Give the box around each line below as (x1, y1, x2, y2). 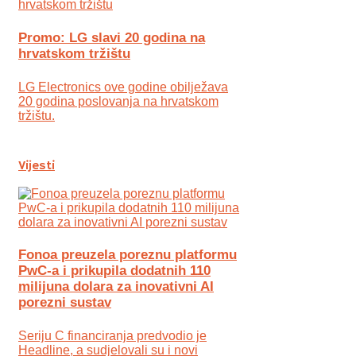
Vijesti (18, 157, 55, 174)
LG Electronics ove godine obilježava (18, 79, 228, 94)
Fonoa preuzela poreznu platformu (18, 247, 237, 263)
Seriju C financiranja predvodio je (18, 328, 207, 342)
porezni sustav (18, 295, 111, 311)
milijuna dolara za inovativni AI (18, 279, 214, 295)
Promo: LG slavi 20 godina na (18, 30, 205, 46)
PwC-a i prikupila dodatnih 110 (18, 263, 211, 279)
